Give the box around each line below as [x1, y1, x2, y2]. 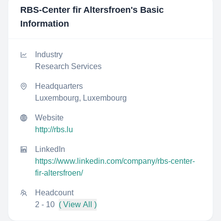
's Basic [131, 5, 164, 15]
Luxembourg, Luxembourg [35, 94, 127, 102]
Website [35, 113, 64, 122]
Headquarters [35, 82, 83, 90]
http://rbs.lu [35, 125, 73, 134]
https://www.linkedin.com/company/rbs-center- [35, 157, 195, 165]
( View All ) [59, 200, 97, 209]
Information [20, 19, 69, 29]
